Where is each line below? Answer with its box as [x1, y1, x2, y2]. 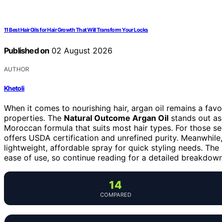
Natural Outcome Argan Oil [64, 112, 168, 123]
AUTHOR [4, 65, 29, 73]
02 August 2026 [49, 46, 113, 56]
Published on [4, 46, 50, 56]
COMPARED [100, 191, 131, 198]
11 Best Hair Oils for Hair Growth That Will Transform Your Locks [4, 27, 148, 34]
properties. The [4, 112, 64, 123]
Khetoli [4, 84, 25, 92]
